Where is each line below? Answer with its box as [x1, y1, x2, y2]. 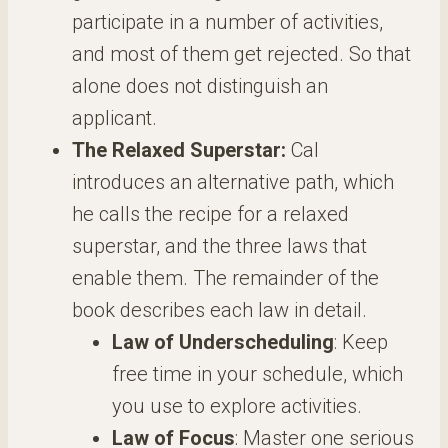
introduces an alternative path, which [72, 170, 394, 194]
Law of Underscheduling [112, 330, 334, 354]
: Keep [334, 330, 388, 354]
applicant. [72, 106, 157, 130]
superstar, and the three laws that [72, 234, 367, 258]
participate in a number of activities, [72, 10, 383, 34]
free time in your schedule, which [112, 362, 403, 386]
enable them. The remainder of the [72, 266, 379, 290]
